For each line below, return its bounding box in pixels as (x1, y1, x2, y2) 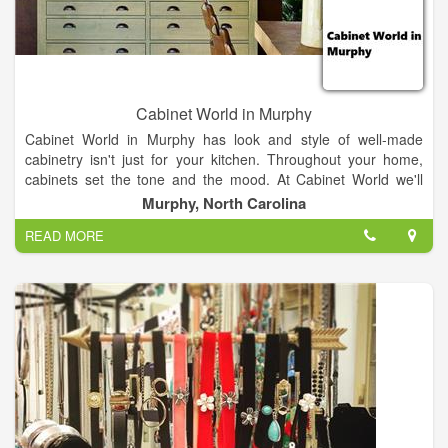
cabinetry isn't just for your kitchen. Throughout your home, (25, 149, 423, 170)
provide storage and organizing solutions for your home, (25, 189, 423, 210)
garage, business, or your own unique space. (25, 209, 310, 230)
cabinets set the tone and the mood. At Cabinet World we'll (25, 169, 423, 190)
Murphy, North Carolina (142, 192, 306, 215)
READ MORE (25, 226, 104, 246)
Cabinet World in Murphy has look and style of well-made (25, 129, 423, 150)
